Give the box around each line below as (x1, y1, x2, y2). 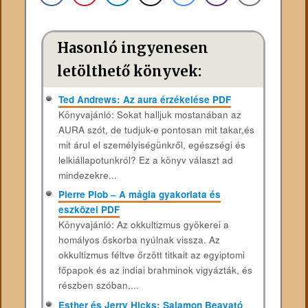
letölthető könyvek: (57, 62, 202, 80)
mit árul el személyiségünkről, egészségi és (58, 137, 245, 151)
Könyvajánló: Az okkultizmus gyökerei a (58, 218, 229, 232)
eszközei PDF (58, 203, 120, 217)
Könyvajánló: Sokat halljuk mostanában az (58, 107, 241, 121)
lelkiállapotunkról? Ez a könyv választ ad (58, 153, 233, 166)
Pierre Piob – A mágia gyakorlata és (58, 188, 221, 201)
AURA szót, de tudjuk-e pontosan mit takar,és (58, 122, 254, 136)
